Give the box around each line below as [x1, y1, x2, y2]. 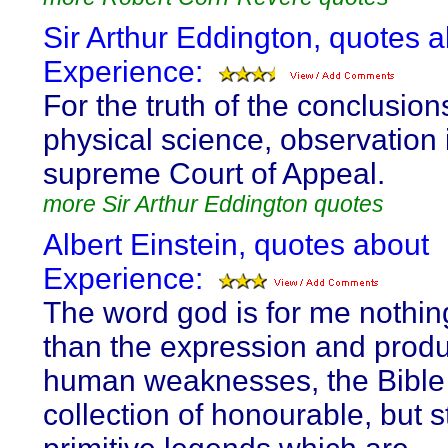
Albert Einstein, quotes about [43, 228, 429, 261]
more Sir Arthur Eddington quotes [43, 191, 384, 217]
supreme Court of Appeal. [43, 157, 385, 190]
